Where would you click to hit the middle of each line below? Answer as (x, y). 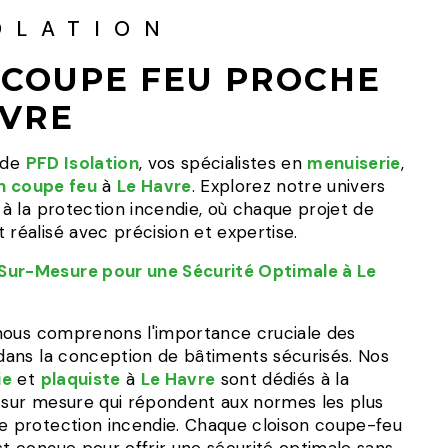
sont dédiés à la (282, 379)
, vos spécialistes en (223, 163)
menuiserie (354, 163)
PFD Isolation (82, 163)
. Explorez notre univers (288, 186)
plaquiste (80, 379)
